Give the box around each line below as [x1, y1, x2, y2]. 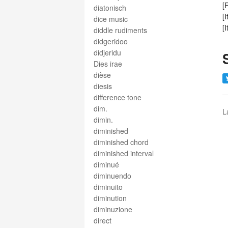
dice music [94, 14, 128, 24]
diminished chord [94, 137, 149, 147]
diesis [94, 81, 112, 91]
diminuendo [94, 170, 131, 181]
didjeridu [94, 47, 121, 58]
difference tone [94, 92, 141, 102]
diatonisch [94, 3, 126, 13]
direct [94, 215, 111, 225]
